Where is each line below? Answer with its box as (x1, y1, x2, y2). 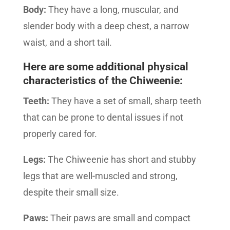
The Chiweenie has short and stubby (45, 154, 196, 165)
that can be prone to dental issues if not (23, 112, 183, 123)
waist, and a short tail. (23, 37, 112, 48)
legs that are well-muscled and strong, (23, 170, 178, 182)
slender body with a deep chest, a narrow (23, 21, 189, 32)
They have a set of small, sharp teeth (51, 95, 201, 107)
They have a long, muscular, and (46, 4, 179, 15)
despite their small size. (23, 187, 119, 198)
